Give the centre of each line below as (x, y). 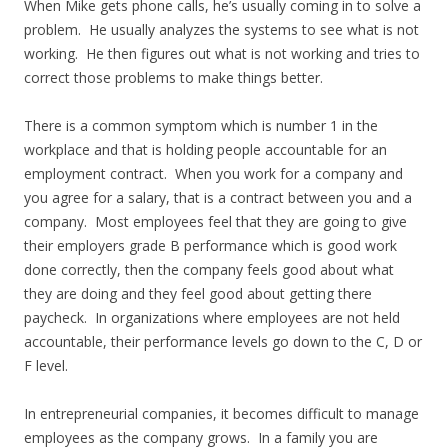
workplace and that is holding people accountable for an (205, 149)
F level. (46, 365)
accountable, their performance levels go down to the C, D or (223, 341)
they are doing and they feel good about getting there (198, 293)
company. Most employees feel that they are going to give (215, 221)
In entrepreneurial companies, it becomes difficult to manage (221, 413)
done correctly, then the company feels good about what (209, 269)
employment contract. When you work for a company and (213, 173)
